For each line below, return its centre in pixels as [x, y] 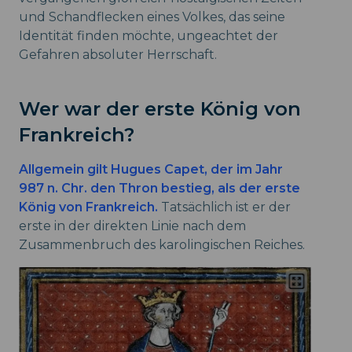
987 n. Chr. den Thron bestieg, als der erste [159, 188]
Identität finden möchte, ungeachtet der [148, 35]
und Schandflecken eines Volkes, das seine [152, 16]
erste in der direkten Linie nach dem [132, 225]
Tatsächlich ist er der [224, 207]
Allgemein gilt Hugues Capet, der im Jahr [151, 169]
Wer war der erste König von [160, 108]
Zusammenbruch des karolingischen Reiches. [162, 244]
